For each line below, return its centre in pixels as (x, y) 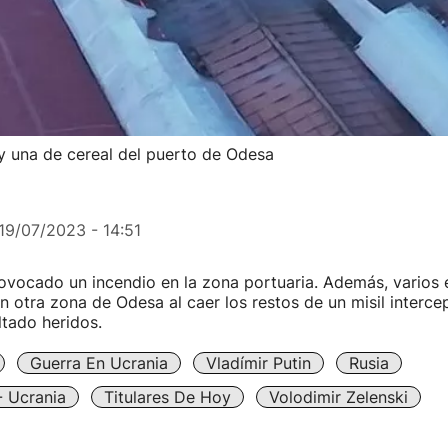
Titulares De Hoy (167, 397)
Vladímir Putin (258, 363)
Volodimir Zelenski (338, 397)
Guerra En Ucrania (98, 363)
